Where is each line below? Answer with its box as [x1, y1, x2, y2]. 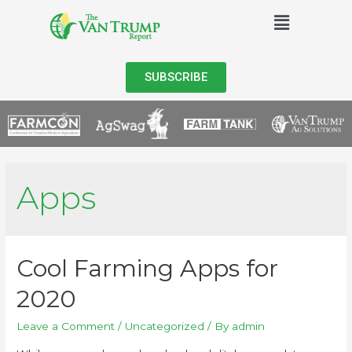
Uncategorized [125, 319, 205, 332]
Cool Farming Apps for [16, 253, 279, 283]
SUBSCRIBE [145, 70, 207, 84]
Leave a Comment [16, 319, 115, 332]
